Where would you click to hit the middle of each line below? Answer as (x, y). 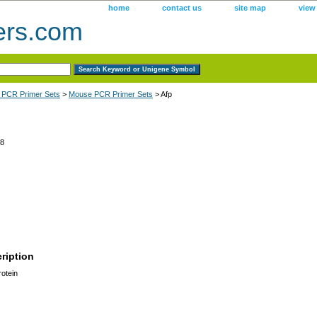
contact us (182, 8)
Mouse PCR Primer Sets (111, 94)
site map (250, 8)
